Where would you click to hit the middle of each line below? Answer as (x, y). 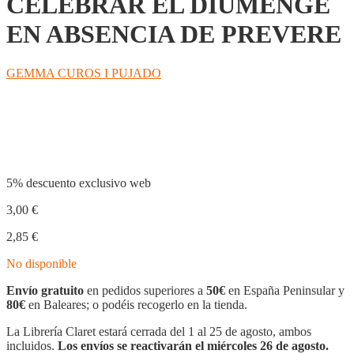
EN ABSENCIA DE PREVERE (174, 34)
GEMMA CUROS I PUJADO (84, 73)
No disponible (41, 263)
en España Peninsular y (285, 290)
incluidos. (32, 345)
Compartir (50, 133)
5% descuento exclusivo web (79, 183)
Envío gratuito (45, 290)
